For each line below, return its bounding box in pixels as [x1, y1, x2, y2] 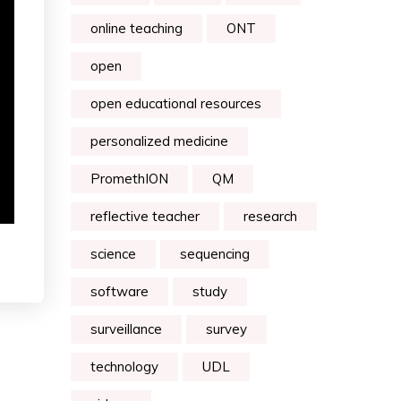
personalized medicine [90, 132, 228, 149]
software [90, 283, 149, 300]
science [90, 245, 136, 262]
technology [90, 358, 158, 375]
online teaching [90, 20, 183, 37]
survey [206, 320, 247, 337]
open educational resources [90, 95, 261, 112]
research [243, 208, 297, 225]
